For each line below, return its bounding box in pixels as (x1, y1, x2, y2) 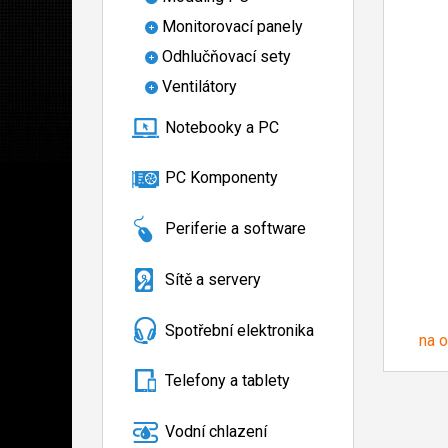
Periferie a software (165, 219, 306, 239)
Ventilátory (162, 76, 237, 96)
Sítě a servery (165, 269, 261, 289)
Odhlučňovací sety (162, 46, 291, 66)
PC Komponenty (165, 168, 278, 188)
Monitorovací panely (162, 16, 303, 36)
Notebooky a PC (165, 117, 279, 137)
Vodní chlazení (165, 422, 267, 442)
